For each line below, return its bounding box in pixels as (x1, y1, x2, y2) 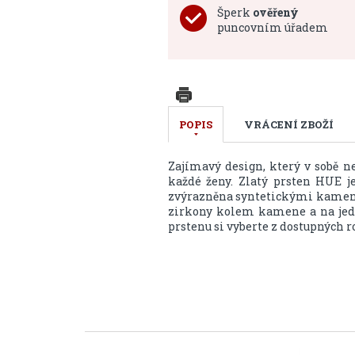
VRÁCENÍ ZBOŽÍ (243, 117, 334, 132)
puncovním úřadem (216, 20, 328, 35)
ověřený (252, 5, 299, 20)
